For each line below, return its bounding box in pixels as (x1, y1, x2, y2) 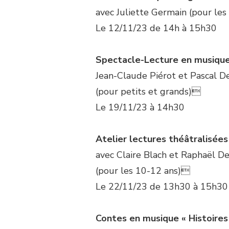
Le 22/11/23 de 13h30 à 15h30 (96, 180, 228, 193)
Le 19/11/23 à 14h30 (96, 101, 185, 113)
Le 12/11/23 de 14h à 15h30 (96, 21, 217, 34)
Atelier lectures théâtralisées (96, 132, 228, 145)
